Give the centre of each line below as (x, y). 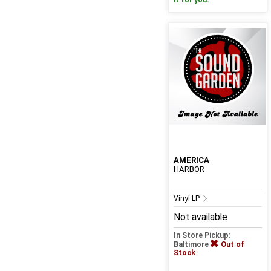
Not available (200, 217)
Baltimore (192, 245)
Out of (232, 245)
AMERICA (191, 160)
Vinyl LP (187, 199)
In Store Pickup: (202, 236)
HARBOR (189, 169)
